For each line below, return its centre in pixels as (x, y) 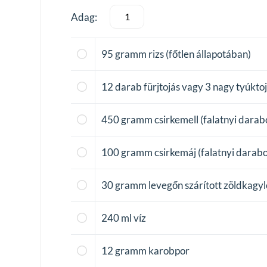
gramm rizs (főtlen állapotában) (183, 54)
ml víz (133, 218)
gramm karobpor (152, 250)
